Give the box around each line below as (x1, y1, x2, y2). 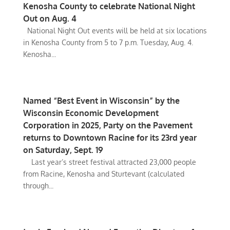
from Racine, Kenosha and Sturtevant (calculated (23, 169, 184, 178)
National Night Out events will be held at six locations (23, 26, 207, 35)
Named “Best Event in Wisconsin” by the (23, 95, 180, 106)
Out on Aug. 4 (23, 13, 76, 24)
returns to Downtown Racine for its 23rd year (23, 132, 197, 143)
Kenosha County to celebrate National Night (23, 1, 195, 11)
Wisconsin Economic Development (23, 108, 159, 118)
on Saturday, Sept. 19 (23, 145, 103, 155)
